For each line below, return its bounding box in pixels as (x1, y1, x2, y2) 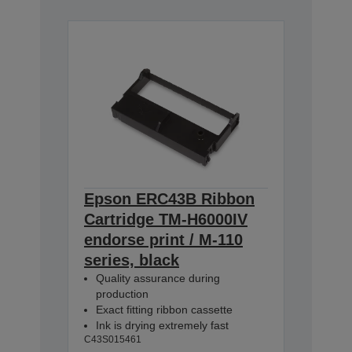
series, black (84, 251, 179, 269)
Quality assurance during (96, 271, 220, 284)
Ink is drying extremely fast (96, 318, 229, 332)
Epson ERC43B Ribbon (84, 189, 255, 207)
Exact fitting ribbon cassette (96, 302, 233, 316)
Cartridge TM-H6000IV (84, 210, 247, 228)
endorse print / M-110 (84, 230, 243, 248)
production (96, 287, 148, 300)
